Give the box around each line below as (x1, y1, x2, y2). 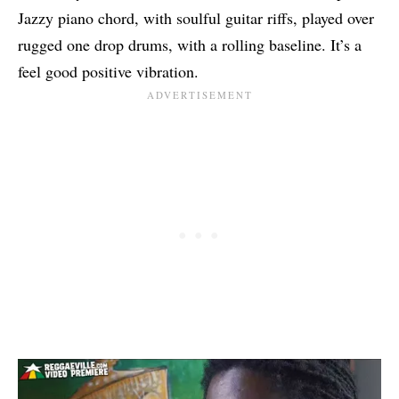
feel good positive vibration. (18, 61, 199, 83)
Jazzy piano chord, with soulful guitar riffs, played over (18, 7, 374, 29)
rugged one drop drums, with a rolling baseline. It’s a (18, 34, 362, 56)
